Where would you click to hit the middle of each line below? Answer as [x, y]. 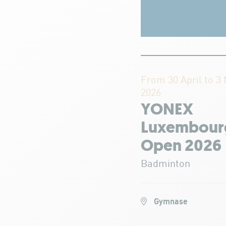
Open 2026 [181, 147]
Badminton [165, 164]
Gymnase [169, 202]
